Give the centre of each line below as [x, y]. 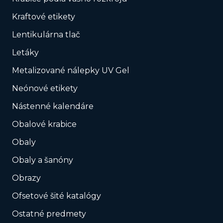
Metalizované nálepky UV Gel [71, 71]
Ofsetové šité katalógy [57, 196]
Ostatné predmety [49, 214]
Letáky [25, 53]
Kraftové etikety [44, 17]
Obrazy [26, 178]
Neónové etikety [45, 89]
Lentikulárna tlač [46, 35]
